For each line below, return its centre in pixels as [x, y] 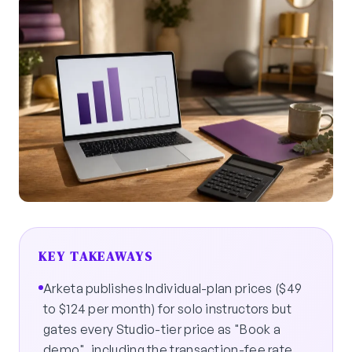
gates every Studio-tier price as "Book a [162, 330]
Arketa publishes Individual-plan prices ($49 [173, 289]
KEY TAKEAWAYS [96, 257]
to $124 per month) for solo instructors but [167, 309]
